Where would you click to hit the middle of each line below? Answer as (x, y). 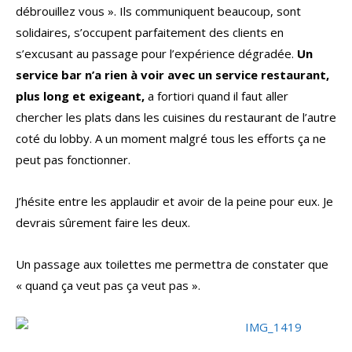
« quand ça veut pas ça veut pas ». (108, 286)
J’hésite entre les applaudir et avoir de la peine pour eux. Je (174, 202)
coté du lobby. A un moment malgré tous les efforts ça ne (171, 139)
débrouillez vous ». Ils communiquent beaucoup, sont (158, 11)
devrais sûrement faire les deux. (103, 223)
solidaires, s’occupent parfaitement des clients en (150, 33)
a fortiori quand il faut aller (216, 96)
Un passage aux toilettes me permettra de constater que (172, 264)
